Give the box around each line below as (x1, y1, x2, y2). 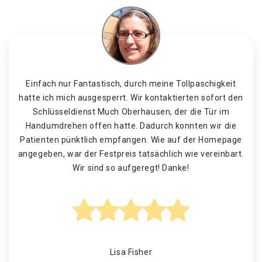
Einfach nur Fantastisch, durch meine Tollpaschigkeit (26, 79, 236, 88)
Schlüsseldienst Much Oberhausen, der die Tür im (32, 107, 230, 116)
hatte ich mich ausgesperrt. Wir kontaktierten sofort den (19, 93, 243, 102)
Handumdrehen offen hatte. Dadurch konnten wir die (25, 121, 237, 130)
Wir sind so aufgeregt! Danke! (73, 163, 189, 173)
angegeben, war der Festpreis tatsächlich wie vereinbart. (18, 149, 244, 158)
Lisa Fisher (109, 247, 153, 257)
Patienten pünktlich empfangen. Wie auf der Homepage (20, 135, 242, 144)
